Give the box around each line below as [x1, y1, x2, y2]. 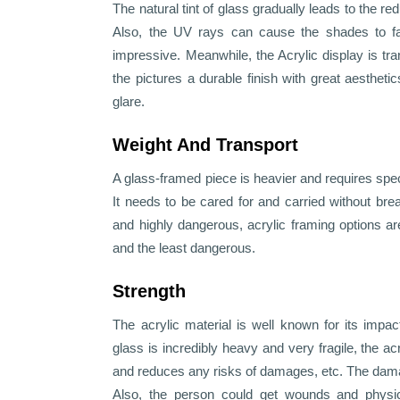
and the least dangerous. [112, 240, 256, 256]
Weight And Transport [112, 135, 304, 155]
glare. [112, 94, 146, 110]
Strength [112, 281, 187, 302]
